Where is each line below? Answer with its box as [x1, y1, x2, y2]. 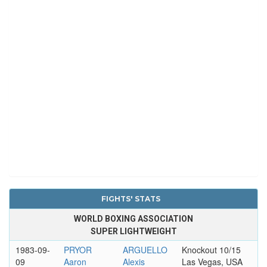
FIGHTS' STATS [101, 194, 160, 203]
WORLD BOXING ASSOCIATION [74, 213, 193, 223]
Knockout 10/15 [181, 243, 241, 256]
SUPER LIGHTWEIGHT [90, 226, 177, 236]
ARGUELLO [122, 243, 167, 256]
